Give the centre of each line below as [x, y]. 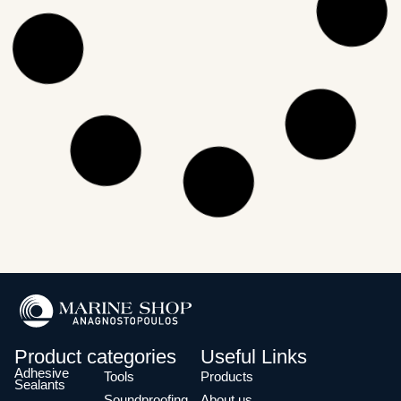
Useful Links [254, 356]
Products [227, 376]
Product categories [95, 356]
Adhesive [42, 372]
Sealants [40, 384]
